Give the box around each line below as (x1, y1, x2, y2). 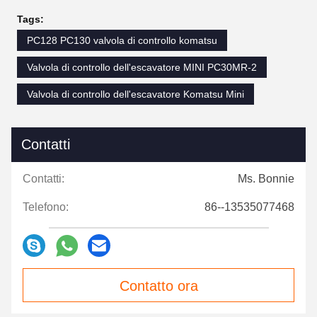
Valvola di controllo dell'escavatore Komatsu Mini (27, 88, 244, 100)
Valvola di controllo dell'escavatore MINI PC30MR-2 (27, 62, 257, 74)
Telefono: (23, 201, 69, 214)
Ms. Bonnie (238, 173, 294, 185)
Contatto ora (119, 278, 198, 294)
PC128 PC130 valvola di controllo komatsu (27, 35, 217, 47)
